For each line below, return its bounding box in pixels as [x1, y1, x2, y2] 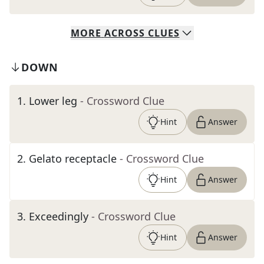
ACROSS [104, 27, 145, 39]
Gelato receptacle [29, 151, 117, 166]
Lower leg [29, 94, 77, 108]
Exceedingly [29, 209, 88, 223]
